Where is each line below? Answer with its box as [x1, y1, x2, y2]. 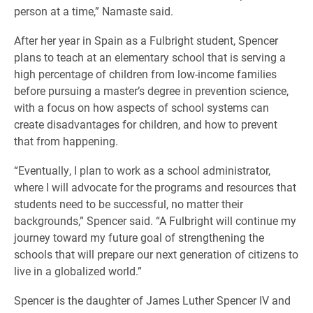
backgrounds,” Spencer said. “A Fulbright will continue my [14, 213, 296, 228]
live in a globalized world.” [14, 263, 142, 278]
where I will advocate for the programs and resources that [14, 180, 296, 194]
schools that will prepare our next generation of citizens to [14, 247, 298, 261]
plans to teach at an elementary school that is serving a [14, 50, 286, 64]
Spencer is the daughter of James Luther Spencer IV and [14, 293, 291, 307]
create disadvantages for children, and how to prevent [14, 117, 277, 131]
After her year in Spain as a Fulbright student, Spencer [14, 33, 278, 48]
